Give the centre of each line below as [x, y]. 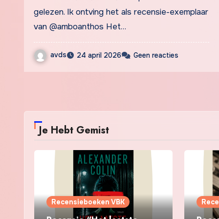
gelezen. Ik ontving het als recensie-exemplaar [121, 12]
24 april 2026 [99, 55]
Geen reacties [156, 55]
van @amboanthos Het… [80, 27]
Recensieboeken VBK [88, 202]
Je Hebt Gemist [74, 130]
